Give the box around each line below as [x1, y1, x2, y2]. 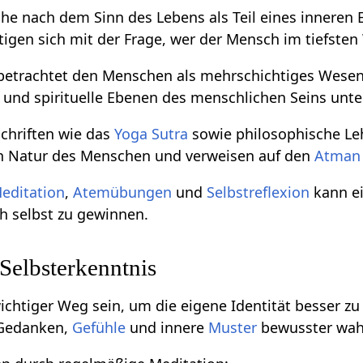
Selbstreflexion [207, 182, 310, 203]
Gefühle [72, 318, 126, 338]
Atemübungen [73, 182, 173, 203]
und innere [126, 318, 209, 338]
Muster [208, 318, 258, 338]
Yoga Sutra [114, 124, 189, 144]
